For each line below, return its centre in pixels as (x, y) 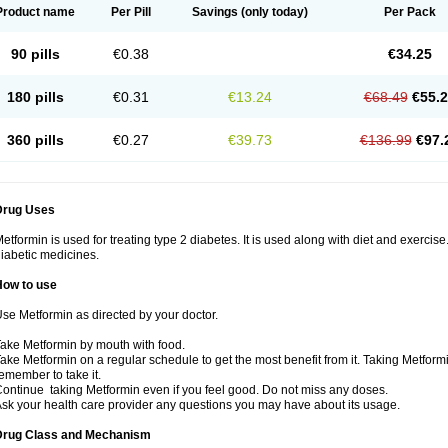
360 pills (35, 140)
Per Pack (409, 12)
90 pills (35, 54)
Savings (215, 12)
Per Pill (130, 12)
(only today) (273, 12)
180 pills (35, 97)
